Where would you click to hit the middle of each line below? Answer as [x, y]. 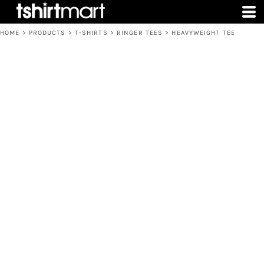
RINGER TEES [140, 33]
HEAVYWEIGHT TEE [203, 33]
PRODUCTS [47, 33]
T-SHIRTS [91, 33]
